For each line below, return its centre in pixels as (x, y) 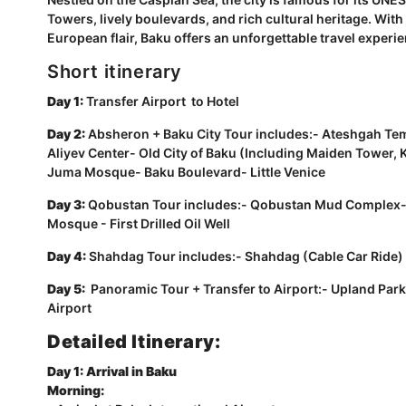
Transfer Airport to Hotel (161, 101)
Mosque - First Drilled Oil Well (139, 223)
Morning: (76, 390)
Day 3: (66, 204)
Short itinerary (115, 72)
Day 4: (67, 256)
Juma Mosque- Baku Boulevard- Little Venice (186, 172)
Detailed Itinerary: (134, 342)
